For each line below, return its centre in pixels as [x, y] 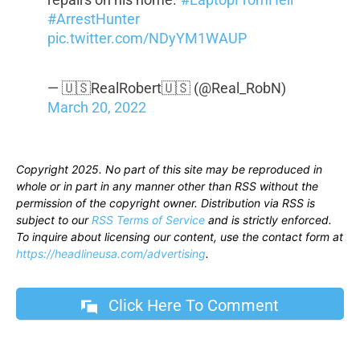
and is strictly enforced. [268, 220]
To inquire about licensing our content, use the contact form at [180, 237]
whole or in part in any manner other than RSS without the [167, 186]
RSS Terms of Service [148, 220]
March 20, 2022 [96, 108]
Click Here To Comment [194, 305]
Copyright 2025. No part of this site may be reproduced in [169, 170]
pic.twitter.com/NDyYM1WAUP [147, 39]
